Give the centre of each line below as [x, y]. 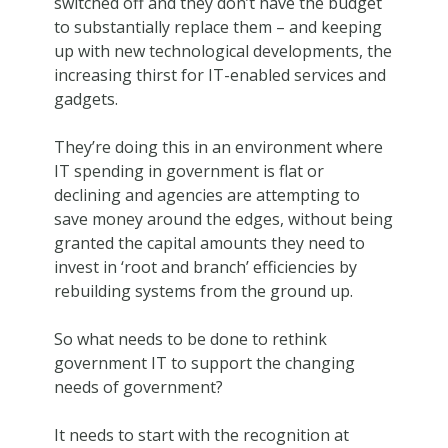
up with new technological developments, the [222, 50]
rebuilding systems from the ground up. [203, 290]
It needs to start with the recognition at [201, 434]
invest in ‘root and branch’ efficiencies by [205, 266]
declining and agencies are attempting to [206, 194]
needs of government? [138, 386]
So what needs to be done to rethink [190, 338]
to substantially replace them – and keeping [217, 26]
